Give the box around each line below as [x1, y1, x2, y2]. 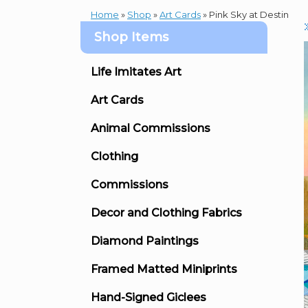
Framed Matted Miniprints [91, 262, 237, 276]
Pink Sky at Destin [207, 8, 289, 20]
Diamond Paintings [91, 234, 199, 247]
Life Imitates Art [91, 65, 181, 78]
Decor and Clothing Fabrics [91, 206, 242, 219]
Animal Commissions [91, 121, 210, 135]
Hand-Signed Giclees [91, 290, 206, 304]
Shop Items [94, 29, 168, 45]
